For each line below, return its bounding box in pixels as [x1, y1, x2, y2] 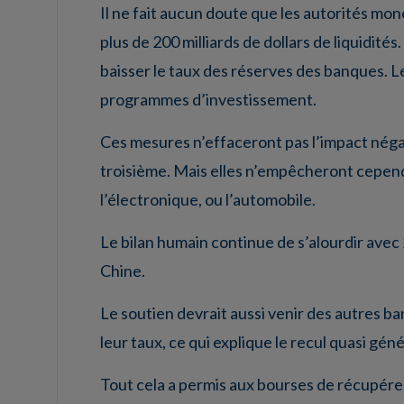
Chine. [100, 261, 145, 281]
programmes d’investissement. [100, 89, 317, 110]
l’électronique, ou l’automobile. [100, 189, 316, 210]
